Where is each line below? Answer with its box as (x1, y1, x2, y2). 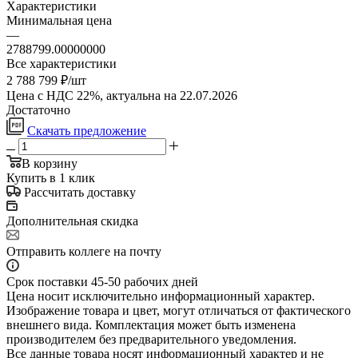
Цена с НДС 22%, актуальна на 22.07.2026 (6, 88, 237, 102)
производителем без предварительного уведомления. (6, 332, 296, 346)
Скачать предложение (27, 123, 146, 137)
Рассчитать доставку (24, 185, 136, 199)
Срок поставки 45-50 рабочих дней (6, 274, 198, 288)
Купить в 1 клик (6, 170, 95, 185)
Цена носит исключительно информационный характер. (6, 288, 315, 303)
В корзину (22, 156, 78, 170)
